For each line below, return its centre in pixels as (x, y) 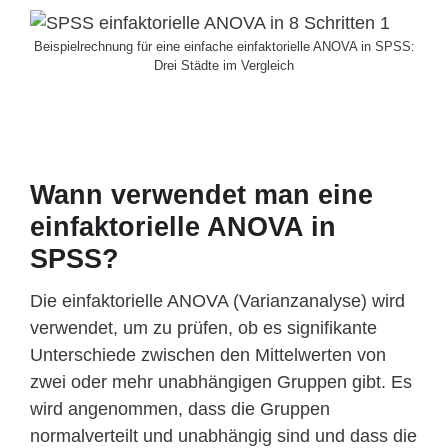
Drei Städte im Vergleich (224, 66)
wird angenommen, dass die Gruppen (180, 409)
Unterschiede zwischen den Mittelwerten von (208, 355)
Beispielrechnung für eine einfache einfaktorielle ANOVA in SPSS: (224, 47)
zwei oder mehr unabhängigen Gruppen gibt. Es (221, 382)
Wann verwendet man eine (201, 195)
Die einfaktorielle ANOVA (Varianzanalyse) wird (217, 301)
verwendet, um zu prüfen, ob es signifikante (203, 328)
